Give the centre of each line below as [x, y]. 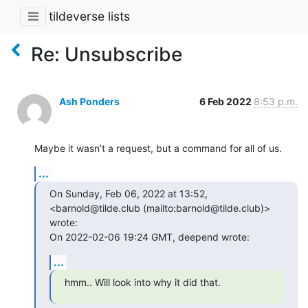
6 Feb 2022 [227, 101]
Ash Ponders [89, 101]
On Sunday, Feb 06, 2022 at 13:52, [129, 193]
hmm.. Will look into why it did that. [143, 282]
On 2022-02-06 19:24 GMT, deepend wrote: [150, 236]
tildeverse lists [89, 16]
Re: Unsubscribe [107, 54]
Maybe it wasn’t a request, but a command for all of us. [158, 148]
